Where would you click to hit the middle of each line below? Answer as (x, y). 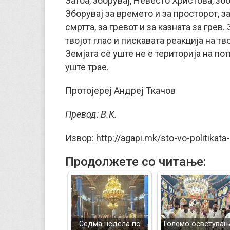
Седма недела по (110, 224)
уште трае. (87, 67)
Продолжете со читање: (136, 162)
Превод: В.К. (91, 114)
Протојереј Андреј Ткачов (120, 91)
